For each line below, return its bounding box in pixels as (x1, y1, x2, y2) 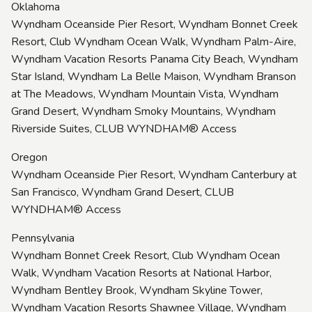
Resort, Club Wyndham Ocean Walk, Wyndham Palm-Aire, (11, 33, 296, 49)
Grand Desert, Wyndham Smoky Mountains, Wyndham (11, 103, 276, 119)
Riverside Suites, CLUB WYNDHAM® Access (11, 120, 237, 136)
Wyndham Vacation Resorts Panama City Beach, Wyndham (11, 51, 298, 67)
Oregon (11, 149, 47, 165)
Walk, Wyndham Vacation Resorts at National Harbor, (11, 265, 272, 281)
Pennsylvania (11, 230, 75, 246)
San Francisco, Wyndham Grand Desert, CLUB (11, 184, 234, 200)
